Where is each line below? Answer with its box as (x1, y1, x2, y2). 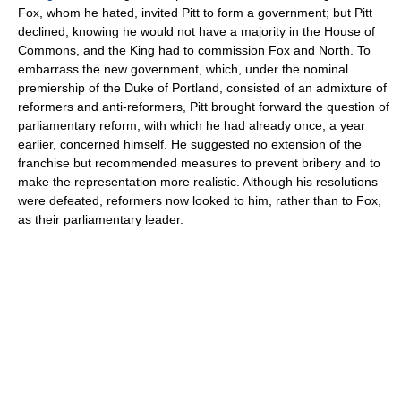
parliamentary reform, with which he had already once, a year (18, 118, 365, 132)
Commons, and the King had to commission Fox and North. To (18, 43, 371, 57)
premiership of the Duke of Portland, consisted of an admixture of (18, 81, 387, 95)
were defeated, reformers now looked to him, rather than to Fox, (18, 193, 381, 208)
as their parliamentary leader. (18, 212, 183, 226)
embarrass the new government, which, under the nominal (18, 62, 348, 76)
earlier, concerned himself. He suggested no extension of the (18, 137, 362, 151)
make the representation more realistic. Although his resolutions (18, 175, 378, 189)
